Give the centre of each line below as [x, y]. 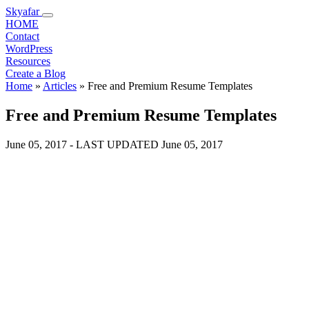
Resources [28, 61]
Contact [22, 36]
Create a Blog [36, 73]
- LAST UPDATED [114, 144]
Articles [60, 86]
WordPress [29, 49]
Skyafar [24, 11]
